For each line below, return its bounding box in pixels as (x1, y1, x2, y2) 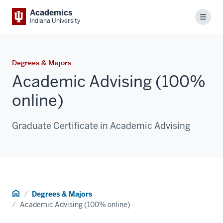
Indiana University (30, 17, 80, 25)
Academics (30, 7, 73, 18)
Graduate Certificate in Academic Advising (12, 119, 190, 131)
